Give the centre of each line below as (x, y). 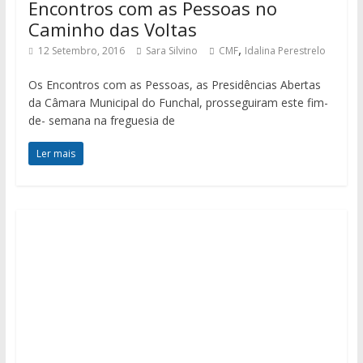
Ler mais (56, 153)
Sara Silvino (171, 50)
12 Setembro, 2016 (81, 50)
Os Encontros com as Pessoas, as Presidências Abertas (174, 84)
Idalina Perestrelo (285, 50)
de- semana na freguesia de (101, 120)
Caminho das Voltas (112, 29)
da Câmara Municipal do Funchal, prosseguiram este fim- (178, 102)
